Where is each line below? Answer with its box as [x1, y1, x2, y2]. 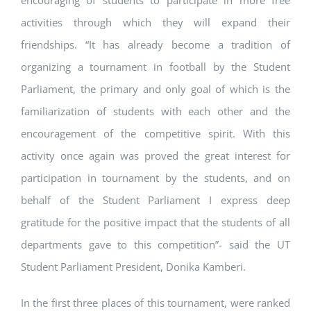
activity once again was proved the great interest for [21, 149, 290, 163]
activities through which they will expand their [21, 15, 290, 30]
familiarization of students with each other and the [21, 104, 290, 119]
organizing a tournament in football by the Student [21, 60, 290, 74]
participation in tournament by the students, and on [21, 171, 290, 185]
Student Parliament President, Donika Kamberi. [21, 260, 246, 274]
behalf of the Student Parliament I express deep [21, 193, 290, 208]
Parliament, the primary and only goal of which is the [21, 82, 290, 96]
